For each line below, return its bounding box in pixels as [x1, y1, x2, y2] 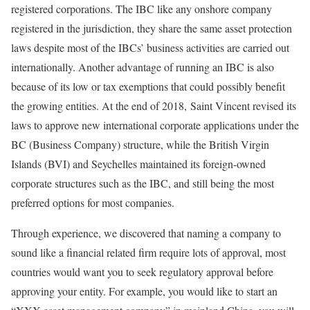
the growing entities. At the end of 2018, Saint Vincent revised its [11, 98, 296, 113]
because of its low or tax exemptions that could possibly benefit [11, 78, 285, 93]
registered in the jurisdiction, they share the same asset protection [11, 20, 292, 35]
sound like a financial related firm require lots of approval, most [11, 244, 286, 259]
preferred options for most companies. [11, 194, 174, 210]
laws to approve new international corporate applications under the [11, 117, 299, 132]
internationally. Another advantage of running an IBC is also [11, 59, 274, 74]
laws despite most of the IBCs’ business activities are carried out [11, 39, 289, 55]
